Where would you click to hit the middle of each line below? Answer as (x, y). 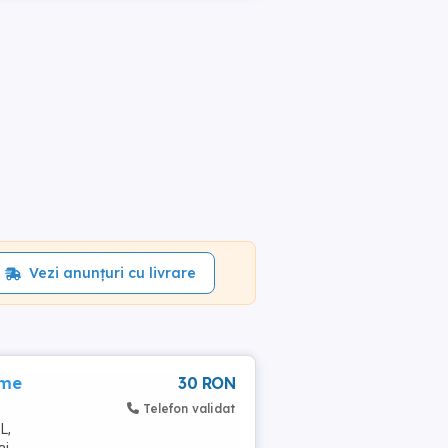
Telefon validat (189, 408)
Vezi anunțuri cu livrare (112, 273)
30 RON (206, 383)
